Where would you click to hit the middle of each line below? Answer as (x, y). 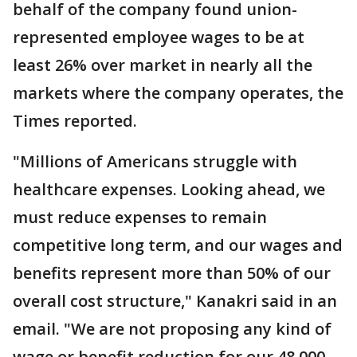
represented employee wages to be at (159, 37)
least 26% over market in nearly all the (163, 65)
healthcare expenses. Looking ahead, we (169, 190)
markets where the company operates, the (178, 93)
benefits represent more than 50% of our (172, 273)
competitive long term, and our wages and (178, 245)
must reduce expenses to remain (140, 218)
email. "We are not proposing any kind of (172, 329)
